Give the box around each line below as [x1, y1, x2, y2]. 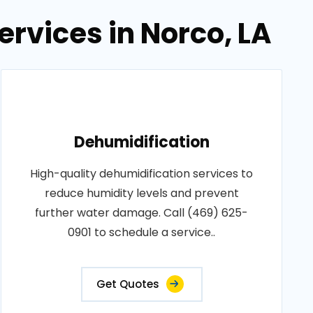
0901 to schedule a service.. [68, 224, 216, 240]
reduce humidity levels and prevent [44, 185, 239, 201]
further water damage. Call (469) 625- [35, 205, 249, 221]
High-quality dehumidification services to [30, 166, 254, 182]
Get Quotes [96, 277, 159, 291]
